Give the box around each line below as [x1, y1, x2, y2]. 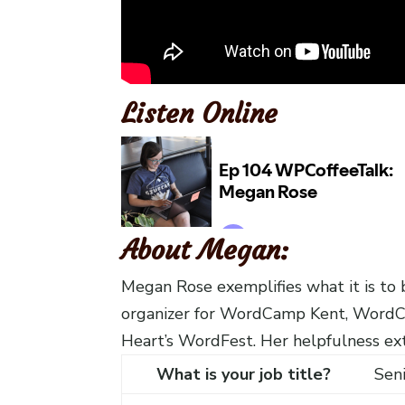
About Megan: [121, 232, 289, 267]
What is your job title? [156, 363, 332, 385]
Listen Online [121, 96, 278, 130]
